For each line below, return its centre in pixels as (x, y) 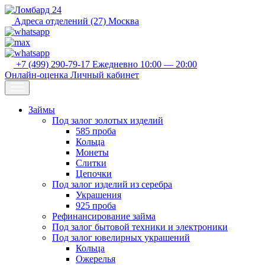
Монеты (92, 152)
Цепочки (94, 174)
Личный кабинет (105, 75)
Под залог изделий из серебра (112, 184)
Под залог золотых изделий (108, 120)
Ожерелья (96, 259)
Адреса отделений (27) (60, 21)
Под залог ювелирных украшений (121, 237)
